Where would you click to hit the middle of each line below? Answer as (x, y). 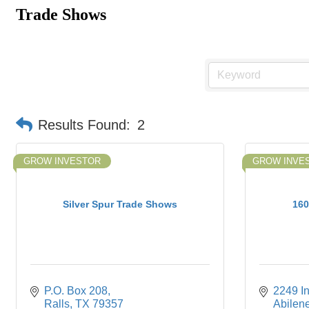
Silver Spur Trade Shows (120, 204)
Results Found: (84, 125)
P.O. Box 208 (76, 291)
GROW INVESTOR (62, 161)
